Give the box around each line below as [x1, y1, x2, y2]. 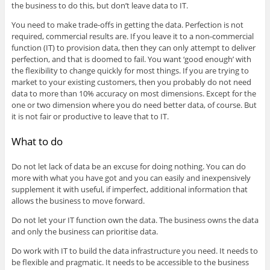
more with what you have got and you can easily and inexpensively [11, 172, 251, 184]
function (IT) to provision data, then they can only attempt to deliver [11, 42, 256, 53]
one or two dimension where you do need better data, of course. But [11, 99, 257, 110]
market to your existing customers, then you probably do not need [11, 76, 251, 87]
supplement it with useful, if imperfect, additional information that [11, 184, 248, 195]
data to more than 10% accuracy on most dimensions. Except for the [11, 87, 256, 99]
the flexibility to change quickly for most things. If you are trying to [11, 64, 249, 76]
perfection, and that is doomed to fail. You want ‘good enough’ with [11, 53, 251, 64]
